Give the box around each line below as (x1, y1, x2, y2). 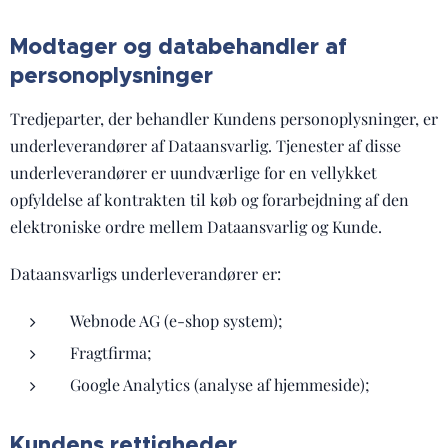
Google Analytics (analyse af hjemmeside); (70, 374, 370, 395)
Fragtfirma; (70, 342, 152, 363)
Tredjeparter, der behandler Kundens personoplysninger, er (10, 108, 438, 129)
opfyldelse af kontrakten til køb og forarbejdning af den (10, 189, 409, 210)
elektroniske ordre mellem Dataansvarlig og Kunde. (10, 216, 382, 237)
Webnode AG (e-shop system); (70, 310, 283, 331)
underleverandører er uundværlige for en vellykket (10, 162, 377, 183)
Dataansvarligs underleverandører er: (10, 263, 281, 284)
